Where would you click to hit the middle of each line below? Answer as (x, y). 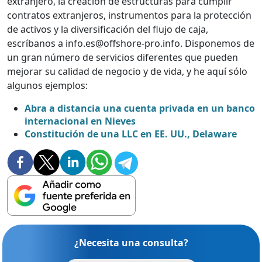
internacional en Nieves (80, 121)
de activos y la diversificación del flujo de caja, (108, 29)
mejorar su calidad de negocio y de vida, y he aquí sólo (127, 71)
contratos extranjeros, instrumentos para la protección (129, 15)
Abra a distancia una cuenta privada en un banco (140, 108)
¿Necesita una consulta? (131, 242)
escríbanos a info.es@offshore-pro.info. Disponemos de (131, 43)
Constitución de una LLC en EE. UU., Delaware (131, 134)
